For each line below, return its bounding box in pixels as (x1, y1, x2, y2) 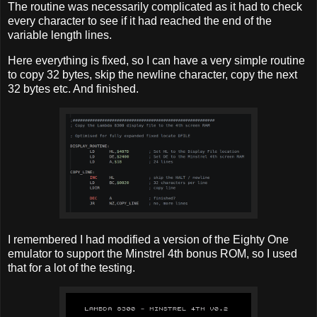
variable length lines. (8, 28, 112, 41)
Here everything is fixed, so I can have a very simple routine (8, 54, 305, 67)
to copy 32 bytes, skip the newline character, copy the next (8, 68, 297, 81)
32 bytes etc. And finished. (8, 82, 139, 95)
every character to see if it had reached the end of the (8, 14, 272, 27)
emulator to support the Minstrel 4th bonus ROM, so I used (8, 248, 297, 260)
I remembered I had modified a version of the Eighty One (8, 234, 289, 246)
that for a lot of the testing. (8, 262, 135, 275)
